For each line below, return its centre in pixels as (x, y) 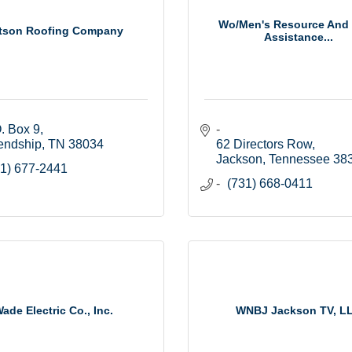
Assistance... (299, 37)
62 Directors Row (264, 145)
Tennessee (299, 159)
